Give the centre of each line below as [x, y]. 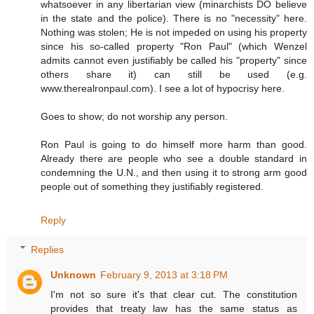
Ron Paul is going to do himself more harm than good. [174, 144]
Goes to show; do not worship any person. [134, 116]
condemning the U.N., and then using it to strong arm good [174, 172]
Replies [48, 249]
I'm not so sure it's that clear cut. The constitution [174, 294]
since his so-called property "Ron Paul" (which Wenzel [174, 46]
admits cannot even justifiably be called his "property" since [174, 60]
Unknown [74, 274]
